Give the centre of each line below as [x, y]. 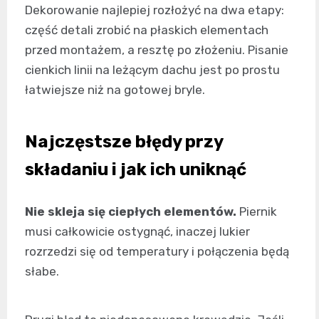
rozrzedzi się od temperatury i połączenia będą [157, 251]
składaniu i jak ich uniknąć [136, 169]
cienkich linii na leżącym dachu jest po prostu [152, 69]
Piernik [257, 211]
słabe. [42, 271]
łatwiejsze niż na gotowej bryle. [115, 89]
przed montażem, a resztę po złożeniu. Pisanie [157, 49]
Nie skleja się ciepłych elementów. [131, 211]
